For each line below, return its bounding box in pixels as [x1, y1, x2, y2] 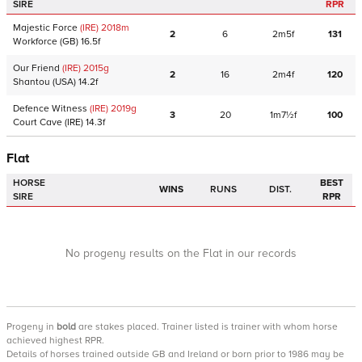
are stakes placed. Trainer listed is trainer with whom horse [76, 321, 338, 333]
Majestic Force [13, 22, 78, 34]
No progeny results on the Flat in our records [65, 246, 297, 260]
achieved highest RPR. [6, 335, 104, 347]
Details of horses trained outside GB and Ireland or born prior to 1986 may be [6, 348, 344, 360]
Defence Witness [13, 103, 87, 115]
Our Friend [13, 62, 60, 74]
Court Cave [13, 116, 62, 128]
